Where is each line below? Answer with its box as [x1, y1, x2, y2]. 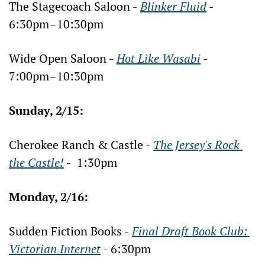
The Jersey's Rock [153, 136, 240, 153]
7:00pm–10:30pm [9, 67, 104, 84]
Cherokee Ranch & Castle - [9, 136, 153, 153]
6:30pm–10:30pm [9, 15, 104, 32]
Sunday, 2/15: [9, 102, 83, 118]
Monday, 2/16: [9, 188, 88, 205]
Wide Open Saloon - [9, 50, 117, 66]
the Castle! [9, 154, 64, 170]
